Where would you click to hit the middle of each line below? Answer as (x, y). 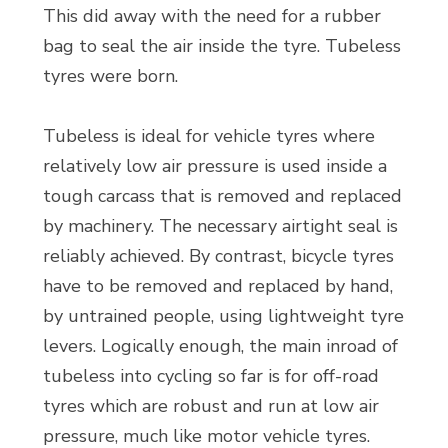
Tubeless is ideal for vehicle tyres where (208, 136)
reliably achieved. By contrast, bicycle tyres (218, 256)
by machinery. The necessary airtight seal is (220, 226)
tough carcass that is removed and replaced (222, 196)
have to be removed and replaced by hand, (217, 286)
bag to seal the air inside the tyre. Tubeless (221, 46)
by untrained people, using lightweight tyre (223, 316)
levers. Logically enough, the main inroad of (220, 346)
